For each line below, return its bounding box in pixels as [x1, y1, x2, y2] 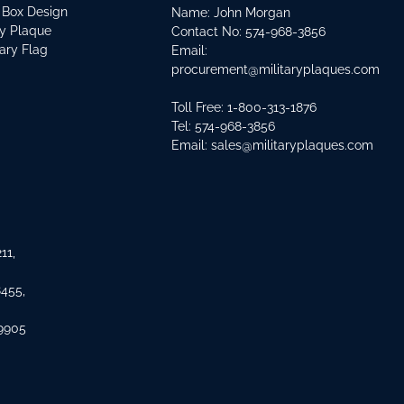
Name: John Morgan [171, 5, 291, 20]
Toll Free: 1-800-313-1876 [171, 100, 317, 115]
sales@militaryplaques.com [211, 138, 374, 152]
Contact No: [171, 24, 246, 39]
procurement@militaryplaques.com [171, 62, 381, 77]
